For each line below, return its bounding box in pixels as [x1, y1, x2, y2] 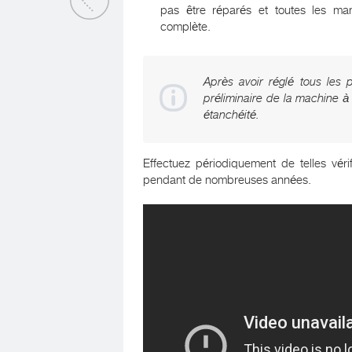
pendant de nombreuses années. [143, 173, 311, 187]
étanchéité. [203, 108, 259, 122]
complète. [160, 20, 211, 34]
